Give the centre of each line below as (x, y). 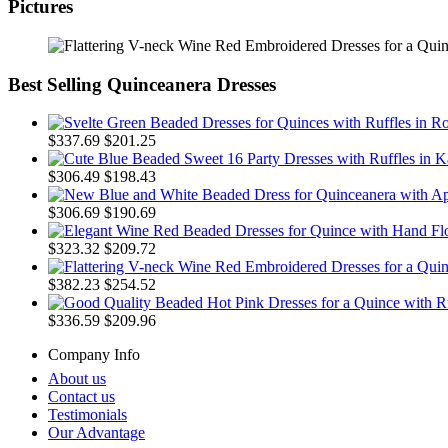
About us (77, 379)
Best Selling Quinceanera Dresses (142, 84)
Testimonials (87, 415)
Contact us (81, 397)
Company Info (94, 355)
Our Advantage (96, 433)
